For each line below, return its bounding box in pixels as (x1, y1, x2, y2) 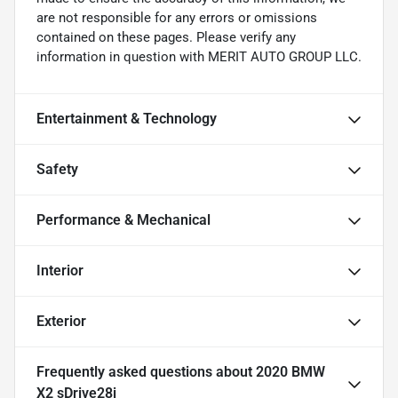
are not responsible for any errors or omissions (36, 9, 317, 26)
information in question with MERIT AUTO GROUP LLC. (36, 48, 362, 65)
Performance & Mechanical (36, 211, 211, 228)
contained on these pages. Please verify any (36, 28, 296, 45)
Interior (36, 261, 84, 279)
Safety (36, 160, 78, 178)
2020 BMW (256, 362, 325, 380)
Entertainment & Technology (36, 109, 217, 127)
